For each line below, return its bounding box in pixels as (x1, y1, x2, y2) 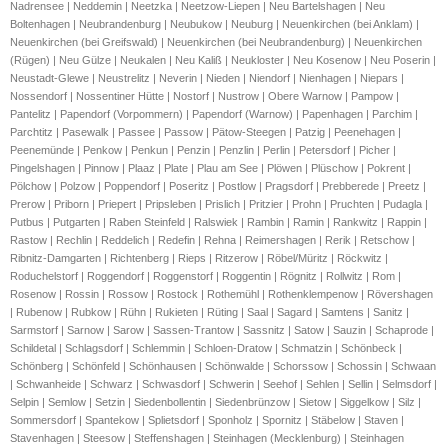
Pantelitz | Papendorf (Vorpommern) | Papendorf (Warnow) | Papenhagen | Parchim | (10, 108, 418, 121)
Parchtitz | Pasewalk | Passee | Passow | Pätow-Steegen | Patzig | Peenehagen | (10, 126, 401, 139)
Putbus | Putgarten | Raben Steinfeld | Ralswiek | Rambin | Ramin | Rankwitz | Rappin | (10, 216, 427, 229)
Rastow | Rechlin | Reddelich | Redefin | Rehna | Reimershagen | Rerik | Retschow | (10, 234, 415, 247)
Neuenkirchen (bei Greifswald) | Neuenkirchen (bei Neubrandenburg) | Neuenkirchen (10, 36, 422, 49)
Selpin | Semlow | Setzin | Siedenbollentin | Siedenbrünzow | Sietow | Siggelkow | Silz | (10, 396, 421, 409)
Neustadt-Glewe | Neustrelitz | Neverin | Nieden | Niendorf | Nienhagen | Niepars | (10, 72, 404, 85)
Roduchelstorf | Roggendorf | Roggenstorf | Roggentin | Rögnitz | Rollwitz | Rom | (10, 270, 401, 283)
